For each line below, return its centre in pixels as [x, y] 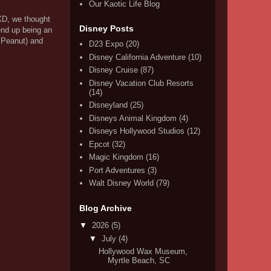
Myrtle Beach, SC [139, 260]
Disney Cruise [114, 70]
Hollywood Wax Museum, [143, 251]
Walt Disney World [122, 183]
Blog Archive [106, 208]
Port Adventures [117, 170]
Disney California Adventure [138, 57]
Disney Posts [106, 28]
